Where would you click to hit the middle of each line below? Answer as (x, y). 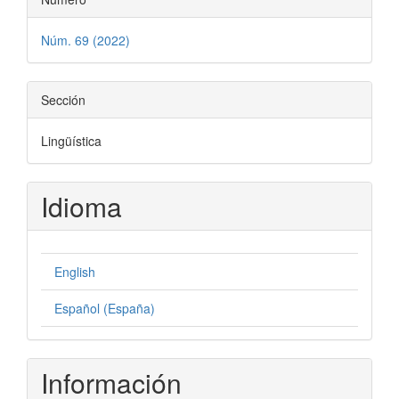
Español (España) (105, 309)
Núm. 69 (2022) (85, 41)
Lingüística (71, 141)
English (75, 272)
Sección (63, 100)
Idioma (81, 207)
